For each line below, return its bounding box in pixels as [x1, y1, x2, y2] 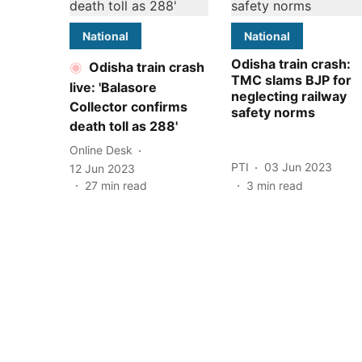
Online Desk [69, 143, 133, 158]
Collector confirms [69, 98, 187, 115]
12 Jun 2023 [69, 161, 135, 175]
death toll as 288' [69, 117, 178, 134]
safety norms [231, 103, 315, 120]
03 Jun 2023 [264, 160, 332, 175]
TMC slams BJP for [231, 71, 351, 88]
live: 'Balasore [69, 78, 157, 95]
